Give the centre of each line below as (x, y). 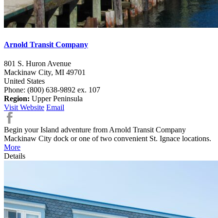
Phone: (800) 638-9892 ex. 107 (52, 90)
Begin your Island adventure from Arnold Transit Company (95, 130)
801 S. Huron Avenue (37, 64)
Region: (17, 99)
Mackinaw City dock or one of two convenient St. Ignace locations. (108, 138)
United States (24, 81)
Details (15, 156)
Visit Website (24, 107)
